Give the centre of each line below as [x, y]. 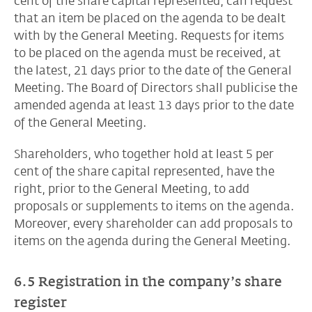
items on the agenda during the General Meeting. [152, 241]
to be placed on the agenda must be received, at [147, 53]
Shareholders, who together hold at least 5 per [144, 154]
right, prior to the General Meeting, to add [132, 189]
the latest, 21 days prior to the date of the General [153, 70]
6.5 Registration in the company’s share [148, 281]
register [40, 302]
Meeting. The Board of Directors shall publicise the [156, 88]
